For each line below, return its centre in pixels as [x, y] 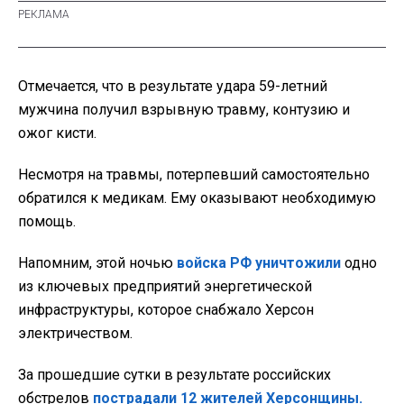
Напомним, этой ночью [97, 262]
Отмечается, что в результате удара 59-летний [173, 86]
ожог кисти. [57, 133]
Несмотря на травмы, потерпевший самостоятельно [194, 174]
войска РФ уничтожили [259, 262]
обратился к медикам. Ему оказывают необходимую [197, 197]
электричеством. [75, 333]
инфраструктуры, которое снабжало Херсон [166, 309]
